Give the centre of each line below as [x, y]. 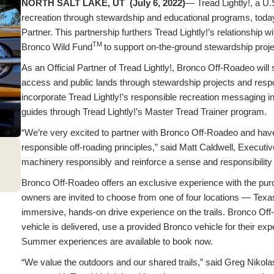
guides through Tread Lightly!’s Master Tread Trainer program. [144, 112]
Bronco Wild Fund [57, 47]
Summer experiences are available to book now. [117, 242]
